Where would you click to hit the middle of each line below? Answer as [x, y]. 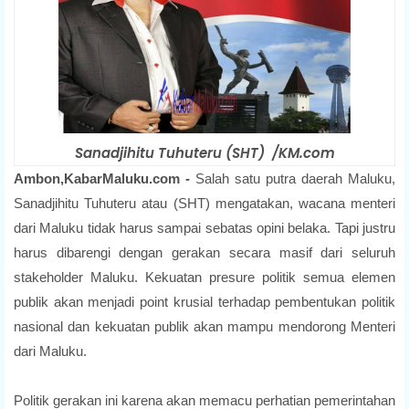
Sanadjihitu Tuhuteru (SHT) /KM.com [204, 152]
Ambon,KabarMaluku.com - [105, 178]
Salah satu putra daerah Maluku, [295, 178]
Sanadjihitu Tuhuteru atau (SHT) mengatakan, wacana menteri [204, 203]
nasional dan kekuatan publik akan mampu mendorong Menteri [204, 326]
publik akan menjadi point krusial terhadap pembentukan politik [204, 301]
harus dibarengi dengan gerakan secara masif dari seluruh [204, 252]
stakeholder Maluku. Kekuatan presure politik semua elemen [204, 277]
